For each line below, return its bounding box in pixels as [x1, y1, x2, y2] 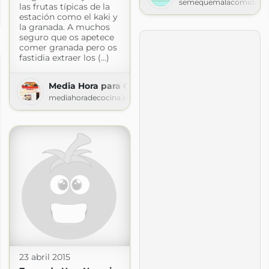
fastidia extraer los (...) [19, 52, 109, 63]
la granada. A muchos [19, 21, 110, 32]
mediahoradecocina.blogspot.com [48, 92, 174, 102]
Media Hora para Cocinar [48, 80, 157, 91]
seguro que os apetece [19, 31, 114, 43]
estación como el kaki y [19, 11, 118, 22]
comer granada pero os [19, 41, 117, 53]
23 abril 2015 [19, 251, 70, 262]
